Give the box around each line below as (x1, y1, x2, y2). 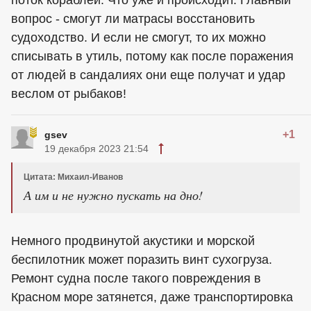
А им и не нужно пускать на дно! (24, 187, 203, 204)
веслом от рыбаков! (11, 87, 126, 101)
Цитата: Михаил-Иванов (24, 172, 123, 183)
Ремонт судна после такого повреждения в (11, 271, 261, 286)
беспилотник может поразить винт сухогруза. (11, 253, 272, 267)
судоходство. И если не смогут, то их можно (11, 31, 266, 45)
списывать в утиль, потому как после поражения (11, 49, 294, 64)
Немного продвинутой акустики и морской (11, 234, 255, 249)
